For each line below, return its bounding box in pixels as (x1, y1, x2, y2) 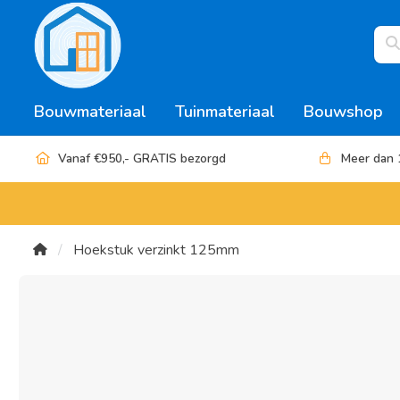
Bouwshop (304, 101, 383, 122)
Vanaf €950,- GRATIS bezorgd (58, 150, 226, 167)
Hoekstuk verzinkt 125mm (73, 240, 239, 260)
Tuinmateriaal (175, 101, 275, 122)
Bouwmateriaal (34, 101, 146, 122)
